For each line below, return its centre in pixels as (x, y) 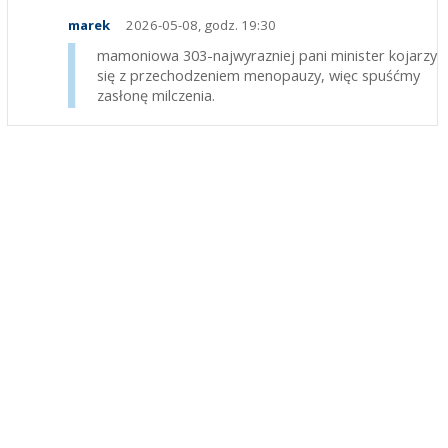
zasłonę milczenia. (155, 95)
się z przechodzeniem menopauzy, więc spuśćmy (258, 75)
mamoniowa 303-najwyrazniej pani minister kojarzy (266, 55)
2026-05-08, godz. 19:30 (199, 25)
